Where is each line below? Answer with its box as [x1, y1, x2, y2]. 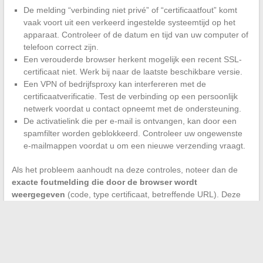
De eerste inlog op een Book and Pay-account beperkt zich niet [11, 237, 246, 247]
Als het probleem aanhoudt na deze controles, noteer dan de [11, 165, 238, 175]
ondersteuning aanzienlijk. [11, 214, 109, 224]
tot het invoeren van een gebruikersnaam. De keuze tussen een [11, 249, 248, 259]
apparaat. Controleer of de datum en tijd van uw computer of [23, 30, 248, 40]
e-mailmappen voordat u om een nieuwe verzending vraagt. [23, 141, 245, 151]
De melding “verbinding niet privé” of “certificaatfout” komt [23, 5, 237, 15]
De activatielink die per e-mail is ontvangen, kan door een [23, 116, 237, 126]
